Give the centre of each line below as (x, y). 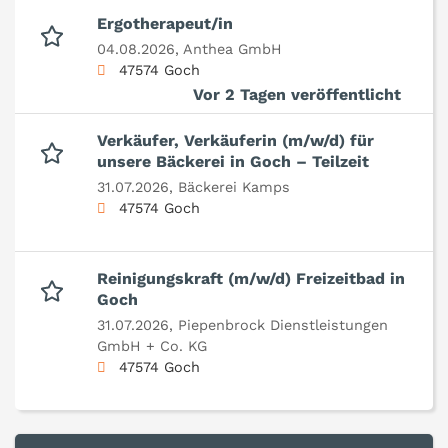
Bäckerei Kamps (234, 187)
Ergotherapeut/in (165, 24)
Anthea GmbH (232, 49)
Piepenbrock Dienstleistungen (283, 325)
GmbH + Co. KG (152, 346)
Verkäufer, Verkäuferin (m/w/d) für (235, 141)
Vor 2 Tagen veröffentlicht (297, 95)
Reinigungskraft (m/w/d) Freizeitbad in (251, 279)
